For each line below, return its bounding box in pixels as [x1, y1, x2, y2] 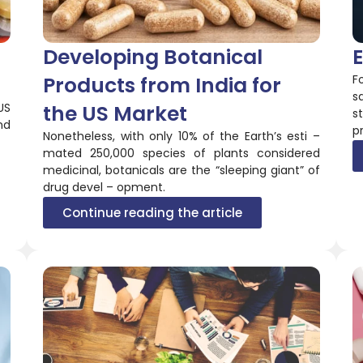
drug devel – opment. [43, 178, 166, 195]
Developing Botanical [43, 42, 263, 71]
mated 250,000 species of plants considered [43, 144, 320, 161]
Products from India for [43, 70, 282, 100]
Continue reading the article [62, 203, 243, 221]
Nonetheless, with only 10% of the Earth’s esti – [43, 127, 320, 144]
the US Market [43, 99, 188, 128]
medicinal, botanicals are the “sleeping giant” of [43, 161, 320, 178]
